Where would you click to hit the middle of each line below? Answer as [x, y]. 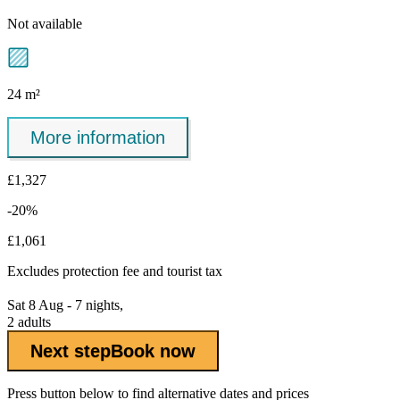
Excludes [35, 271]
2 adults [29, 322]
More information [98, 137]
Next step [71, 350]
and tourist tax [181, 271]
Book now [153, 350]
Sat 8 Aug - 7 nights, [65, 305]
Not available [45, 24]
